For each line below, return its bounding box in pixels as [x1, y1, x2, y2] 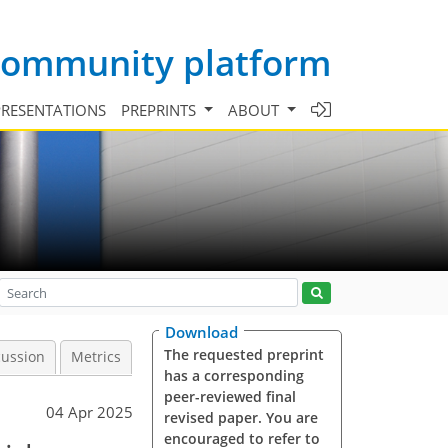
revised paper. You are [163, 408, 318, 427]
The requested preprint [163, 345, 324, 364]
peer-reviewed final [163, 387, 296, 406]
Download [165, 322, 238, 342]
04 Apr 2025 [46, 402, 133, 422]
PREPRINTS [121, 99, 201, 120]
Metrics [71, 348, 121, 366]
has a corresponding [163, 366, 304, 385]
